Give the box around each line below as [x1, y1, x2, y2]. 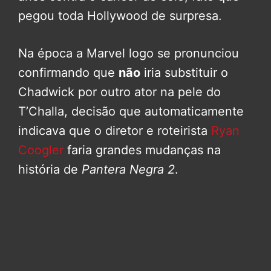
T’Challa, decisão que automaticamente [18, 104, 244, 119]
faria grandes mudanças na [64, 143, 221, 158]
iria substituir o [140, 65, 228, 80]
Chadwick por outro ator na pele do [18, 85, 221, 100]
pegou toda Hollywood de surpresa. [18, 8, 222, 24]
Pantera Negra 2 [82, 162, 175, 177]
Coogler [18, 143, 64, 158]
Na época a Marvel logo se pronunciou [18, 46, 239, 61]
